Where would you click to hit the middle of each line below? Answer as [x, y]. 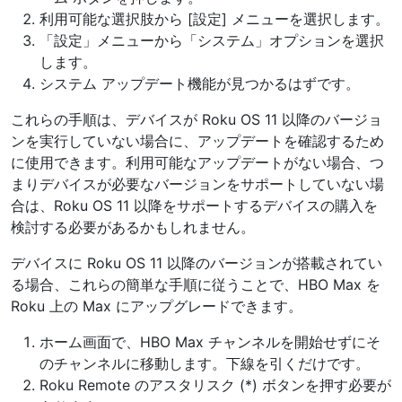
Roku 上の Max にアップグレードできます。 [157, 306]
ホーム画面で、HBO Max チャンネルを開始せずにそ [210, 341]
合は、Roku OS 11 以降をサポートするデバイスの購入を [194, 205]
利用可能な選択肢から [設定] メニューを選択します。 [214, 18]
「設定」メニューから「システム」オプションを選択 [212, 40]
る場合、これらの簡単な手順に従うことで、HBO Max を [196, 284]
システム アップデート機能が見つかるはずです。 [200, 83]
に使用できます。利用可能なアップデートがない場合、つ [197, 162]
